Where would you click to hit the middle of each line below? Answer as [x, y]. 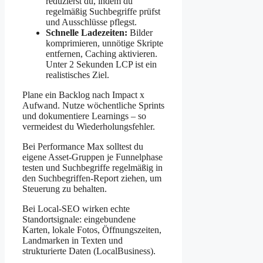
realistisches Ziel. [77, 75]
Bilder [140, 33]
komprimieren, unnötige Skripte [104, 43]
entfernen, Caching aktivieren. [102, 54]
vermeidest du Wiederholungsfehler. [89, 127]
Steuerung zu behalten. [65, 189]
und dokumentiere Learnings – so [84, 116]
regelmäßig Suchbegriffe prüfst [103, 12]
